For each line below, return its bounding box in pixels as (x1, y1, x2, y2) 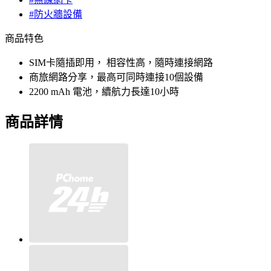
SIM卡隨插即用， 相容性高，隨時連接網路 (29, 57, 213, 68)
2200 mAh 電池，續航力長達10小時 (29, 87, 179, 97)
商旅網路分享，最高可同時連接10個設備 (29, 72, 203, 83)
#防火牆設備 (29, 9, 82, 20)
